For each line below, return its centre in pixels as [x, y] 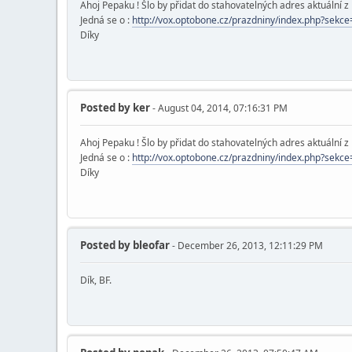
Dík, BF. [96, 280]
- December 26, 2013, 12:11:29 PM [246, 246]
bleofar [150, 246]
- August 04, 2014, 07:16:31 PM [219, 108]
